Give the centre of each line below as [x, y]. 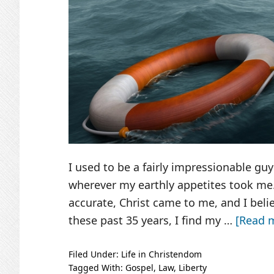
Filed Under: [95, 254]
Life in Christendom [161, 254]
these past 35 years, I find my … [152, 220]
